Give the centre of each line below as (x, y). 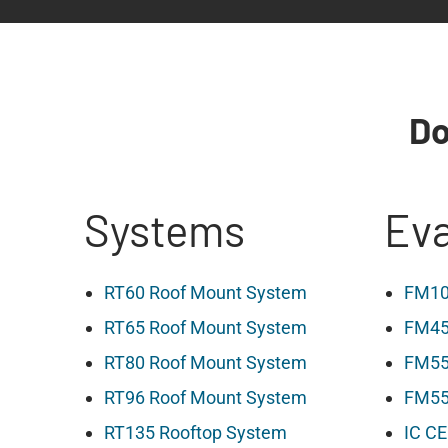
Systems (164, 229)
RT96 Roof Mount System (205, 397)
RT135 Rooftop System (195, 432)
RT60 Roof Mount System (205, 292)
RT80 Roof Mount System (205, 362)
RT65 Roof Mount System (205, 327)
